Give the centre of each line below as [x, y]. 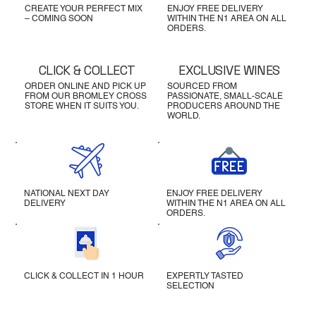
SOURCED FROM [202, 86]
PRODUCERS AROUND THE [223, 105]
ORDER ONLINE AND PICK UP [85, 86]
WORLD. [183, 115]
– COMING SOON [59, 18]
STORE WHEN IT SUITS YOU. [81, 105]
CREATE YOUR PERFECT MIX [83, 8]
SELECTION [191, 285]
